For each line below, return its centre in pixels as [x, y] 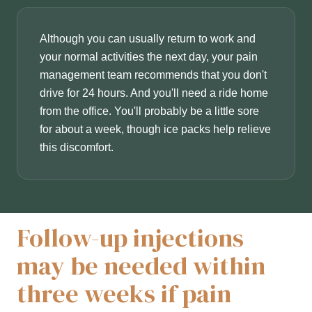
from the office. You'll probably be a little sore [149, 111]
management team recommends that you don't [153, 75]
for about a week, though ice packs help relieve [155, 130]
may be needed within [141, 266]
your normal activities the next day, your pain [149, 57]
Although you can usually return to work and [148, 39]
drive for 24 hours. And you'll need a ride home [154, 93]
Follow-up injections [130, 238]
